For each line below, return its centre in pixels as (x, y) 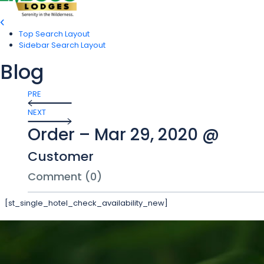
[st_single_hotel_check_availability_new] (86, 203)
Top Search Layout (54, 34)
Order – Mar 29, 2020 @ (123, 135)
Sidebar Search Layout (62, 45)
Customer (61, 157)
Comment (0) (65, 177)
